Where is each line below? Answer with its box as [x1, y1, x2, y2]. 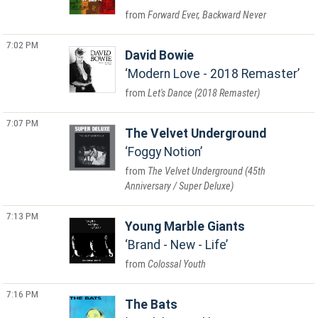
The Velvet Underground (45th [148, 165, 266, 177]
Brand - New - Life [128, 238, 226, 252]
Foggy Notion [128, 145, 201, 159]
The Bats [125, 297, 178, 312]
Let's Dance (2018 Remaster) [148, 87, 261, 99]
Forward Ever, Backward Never [148, 9, 267, 21]
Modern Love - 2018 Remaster [128, 67, 298, 81]
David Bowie [125, 48, 194, 62]
